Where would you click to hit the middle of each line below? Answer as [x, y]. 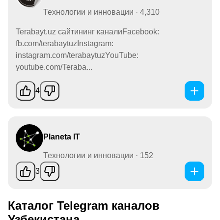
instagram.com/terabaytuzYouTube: [77, 55]
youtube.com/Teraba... [54, 67]
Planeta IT [62, 137]
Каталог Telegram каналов [84, 205]
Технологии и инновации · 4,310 [101, 12]
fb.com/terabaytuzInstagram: [65, 43]
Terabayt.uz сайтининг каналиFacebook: [87, 31]
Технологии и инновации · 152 [98, 155]
